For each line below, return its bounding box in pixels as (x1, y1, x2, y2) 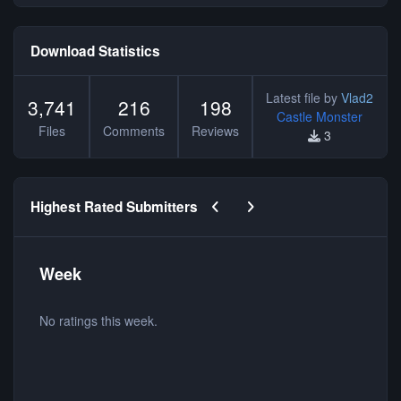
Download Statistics (30, 40, 161, 61)
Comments (103, 121, 165, 140)
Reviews (192, 121, 239, 140)
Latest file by (266, 89, 341, 107)
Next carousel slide (231, 191, 358, 211)
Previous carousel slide (197, 191, 352, 211)
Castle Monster (277, 107, 363, 126)
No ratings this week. (39, 311, 158, 329)
